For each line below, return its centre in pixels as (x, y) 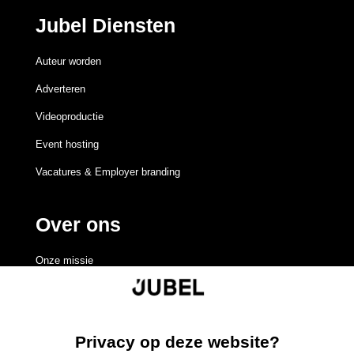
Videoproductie (69, 117)
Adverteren (60, 89)
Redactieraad (65, 288)
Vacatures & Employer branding (107, 172)
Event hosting (67, 144)
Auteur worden (68, 61)
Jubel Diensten (105, 25)
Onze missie (64, 260)
